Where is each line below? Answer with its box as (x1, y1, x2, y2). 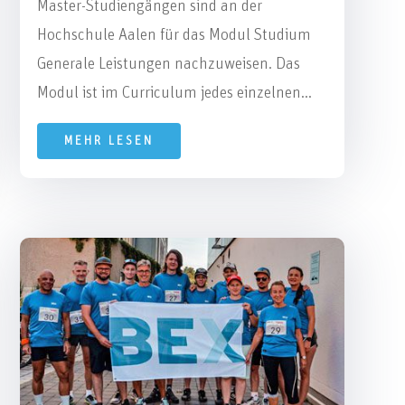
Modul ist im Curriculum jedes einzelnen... (36, 84, 312, 101)
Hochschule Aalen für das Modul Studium (36, 26, 311, 43)
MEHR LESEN (63, 134, 154, 147)
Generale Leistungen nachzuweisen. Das (36, 55, 300, 72)
